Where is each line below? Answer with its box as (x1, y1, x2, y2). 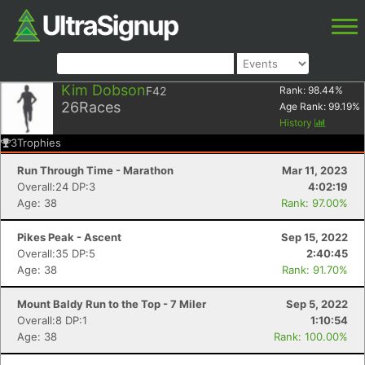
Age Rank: (279, 100, 328, 112)
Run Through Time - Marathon (17, 164, 174, 177)
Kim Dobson (61, 81, 146, 99)
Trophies (17, 136, 61, 149)
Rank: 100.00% (274, 330, 348, 343)
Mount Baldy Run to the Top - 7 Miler (17, 297, 206, 310)
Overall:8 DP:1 (17, 314, 87, 327)
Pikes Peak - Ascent (17, 231, 121, 244)
